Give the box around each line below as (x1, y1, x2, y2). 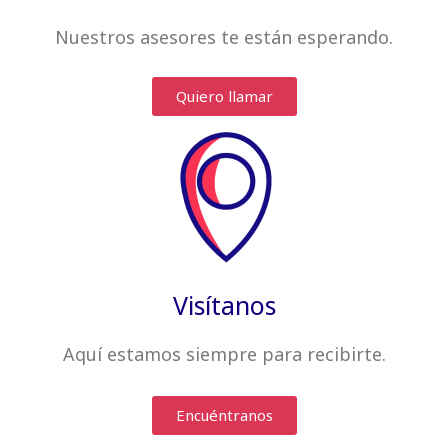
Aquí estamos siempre (62, 342, 257, 367)
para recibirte (256, 342, 382, 367)
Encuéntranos (175, 404, 273, 425)
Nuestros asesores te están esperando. (55, 25, 393, 50)
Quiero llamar (175, 86, 273, 107)
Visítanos (172, 288, 276, 323)
